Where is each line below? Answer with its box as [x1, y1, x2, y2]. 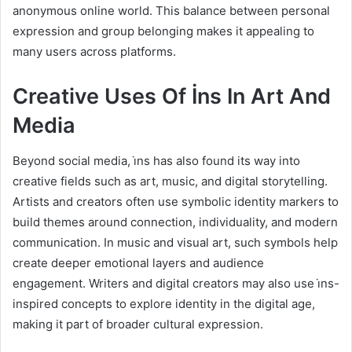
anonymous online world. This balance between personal [13, 3, 330, 19]
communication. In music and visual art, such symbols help [13, 234, 338, 250]
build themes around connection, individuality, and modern [13, 214, 338, 229]
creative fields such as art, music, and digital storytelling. [13, 173, 328, 189]
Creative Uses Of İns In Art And [13, 83, 331, 110]
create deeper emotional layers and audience [13, 255, 264, 270]
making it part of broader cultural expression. [13, 316, 263, 332]
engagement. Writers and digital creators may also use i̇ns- [13, 275, 339, 291]
